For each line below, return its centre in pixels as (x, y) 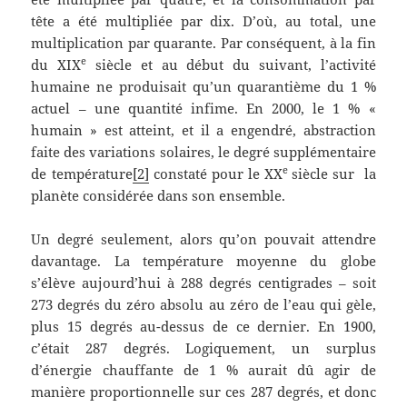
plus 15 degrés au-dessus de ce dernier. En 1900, (203, 327)
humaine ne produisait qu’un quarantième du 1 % (203, 87)
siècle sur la (334, 174)
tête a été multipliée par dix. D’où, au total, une (203, 21)
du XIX (56, 65)
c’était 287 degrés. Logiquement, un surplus (203, 348)
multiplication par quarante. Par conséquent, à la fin (203, 43)
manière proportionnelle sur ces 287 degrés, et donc (203, 392)
